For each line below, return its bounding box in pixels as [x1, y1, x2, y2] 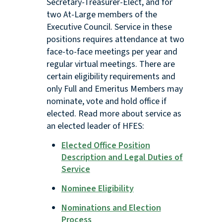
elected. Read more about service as [46, 108, 181, 120]
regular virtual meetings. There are [46, 58, 175, 71]
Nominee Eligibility [61, 182, 134, 195]
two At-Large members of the [46, 8, 157, 21]
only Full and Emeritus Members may [46, 83, 183, 96]
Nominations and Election [61, 202, 161, 215]
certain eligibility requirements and [46, 70, 175, 83]
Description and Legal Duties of [61, 151, 183, 164]
